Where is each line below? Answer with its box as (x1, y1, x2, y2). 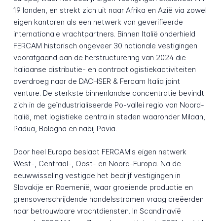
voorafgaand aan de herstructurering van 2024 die (13, 52, 186, 62)
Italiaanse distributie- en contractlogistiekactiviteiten (13, 64, 196, 74)
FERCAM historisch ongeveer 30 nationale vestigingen (13, 40, 197, 50)
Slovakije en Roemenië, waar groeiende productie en (13, 182, 193, 192)
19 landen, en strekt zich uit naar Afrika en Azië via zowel (13, 5, 207, 15)
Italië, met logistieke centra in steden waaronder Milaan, (13, 111, 205, 121)
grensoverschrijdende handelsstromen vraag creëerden (13, 194, 204, 204)
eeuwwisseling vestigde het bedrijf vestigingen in (13, 170, 181, 180)
